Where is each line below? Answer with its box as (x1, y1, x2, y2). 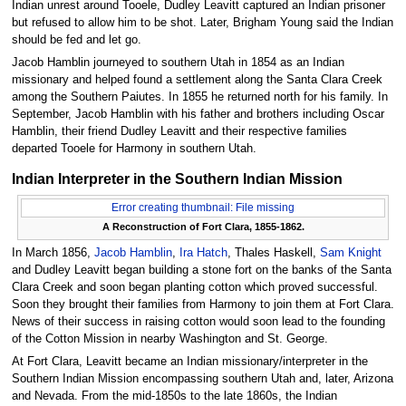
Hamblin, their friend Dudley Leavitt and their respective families (11, 124, 347, 138)
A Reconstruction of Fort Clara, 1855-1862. (101, 220, 304, 232)
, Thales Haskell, (227, 246, 320, 260)
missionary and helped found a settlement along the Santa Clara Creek (11, 72, 382, 86)
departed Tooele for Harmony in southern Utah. (11, 141, 256, 155)
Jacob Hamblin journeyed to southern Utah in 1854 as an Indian (11, 55, 344, 69)
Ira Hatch (179, 246, 227, 260)
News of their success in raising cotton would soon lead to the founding (11, 315, 385, 329)
